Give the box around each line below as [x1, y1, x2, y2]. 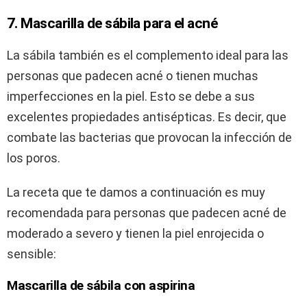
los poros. [7, 151, 60, 166]
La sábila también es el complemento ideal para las [7, 48, 288, 63]
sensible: [7, 247, 56, 262]
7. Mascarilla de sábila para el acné [7, 15, 218, 32]
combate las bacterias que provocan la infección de [7, 130, 292, 145]
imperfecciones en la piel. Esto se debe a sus [7, 89, 255, 104]
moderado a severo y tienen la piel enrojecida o [7, 226, 264, 241]
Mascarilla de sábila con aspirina [7, 278, 195, 294]
